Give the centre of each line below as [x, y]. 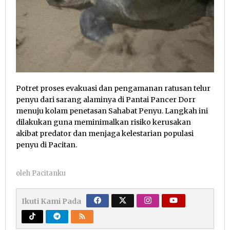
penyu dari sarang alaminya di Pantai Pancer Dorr [106, 99]
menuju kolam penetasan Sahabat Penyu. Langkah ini [112, 111]
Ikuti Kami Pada [51, 201]
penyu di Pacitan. [46, 145]
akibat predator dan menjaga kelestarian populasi [105, 133]
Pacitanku [49, 173]
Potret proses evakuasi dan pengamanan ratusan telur [113, 88]
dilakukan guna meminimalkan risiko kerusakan [103, 122]
